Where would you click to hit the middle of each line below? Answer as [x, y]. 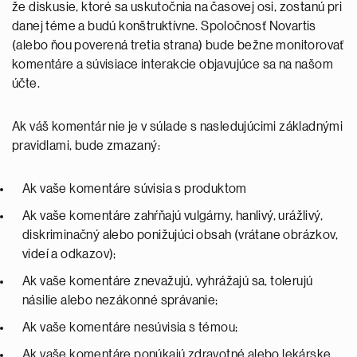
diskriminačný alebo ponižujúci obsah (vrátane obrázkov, [180, 235]
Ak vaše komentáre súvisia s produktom [136, 189]
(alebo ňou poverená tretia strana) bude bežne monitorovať [178, 45]
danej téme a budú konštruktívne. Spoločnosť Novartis [164, 26]
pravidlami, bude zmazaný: [87, 146]
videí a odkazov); [71, 254]
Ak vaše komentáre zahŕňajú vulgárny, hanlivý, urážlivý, [173, 216]
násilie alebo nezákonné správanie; [121, 300]
